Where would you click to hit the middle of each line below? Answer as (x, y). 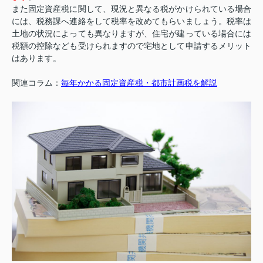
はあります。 (36, 58)
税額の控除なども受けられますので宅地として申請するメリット (131, 46)
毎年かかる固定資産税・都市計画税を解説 (139, 83)
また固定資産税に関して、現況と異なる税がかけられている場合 (131, 9)
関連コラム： (36, 83)
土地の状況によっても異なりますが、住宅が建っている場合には (131, 34)
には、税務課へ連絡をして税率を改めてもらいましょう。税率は (131, 21)
